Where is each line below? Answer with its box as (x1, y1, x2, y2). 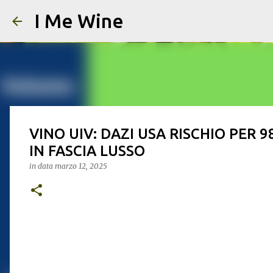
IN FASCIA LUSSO (29, 143, 145, 159)
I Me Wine (34, 10, 124, 32)
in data (29, 161, 55, 171)
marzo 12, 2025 (55, 161, 107, 171)
